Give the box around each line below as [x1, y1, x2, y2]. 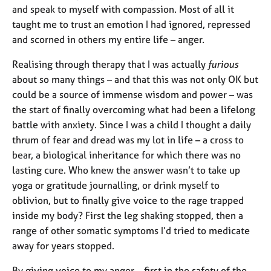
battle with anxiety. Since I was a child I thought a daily [12, 119, 251, 131]
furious [208, 58, 238, 70]
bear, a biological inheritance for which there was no [12, 149, 241, 161]
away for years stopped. [12, 240, 117, 252]
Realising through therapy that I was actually [12, 58, 208, 70]
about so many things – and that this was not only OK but [12, 73, 258, 85]
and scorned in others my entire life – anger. [12, 33, 204, 45]
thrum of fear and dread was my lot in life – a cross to [12, 134, 244, 146]
